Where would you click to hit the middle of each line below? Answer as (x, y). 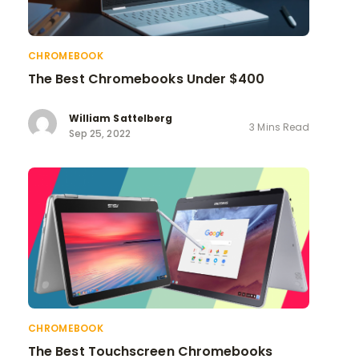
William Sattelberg (121, 119)
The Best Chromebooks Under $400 (147, 79)
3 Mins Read (279, 127)
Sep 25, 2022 (100, 134)
